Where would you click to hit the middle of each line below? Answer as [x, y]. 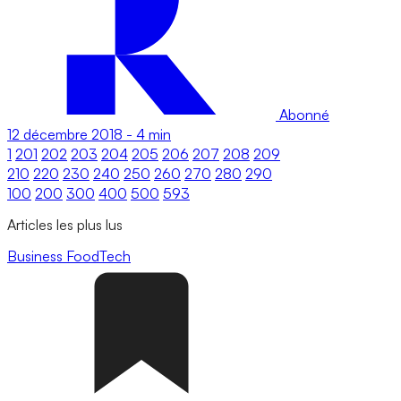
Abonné [303, 114]
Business [37, 256]
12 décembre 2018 [65, 134]
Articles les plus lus [65, 225]
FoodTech [98, 256]
